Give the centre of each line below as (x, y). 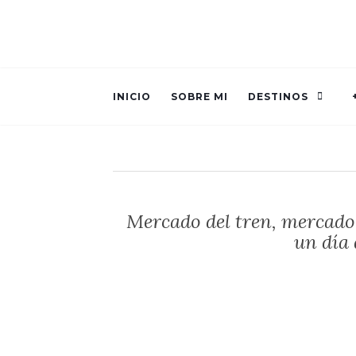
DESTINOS (278, 96)
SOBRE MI (199, 96)
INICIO (132, 96)
